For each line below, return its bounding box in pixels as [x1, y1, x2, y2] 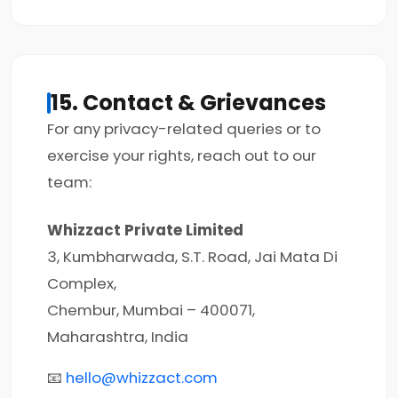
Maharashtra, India [47, 326, 188, 347]
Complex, [47, 273, 116, 294]
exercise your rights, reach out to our [47, 145, 316, 166]
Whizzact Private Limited [47, 219, 243, 241]
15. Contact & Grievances [51, 88, 326, 117]
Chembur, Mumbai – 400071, [47, 299, 255, 321]
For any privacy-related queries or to [47, 118, 321, 139]
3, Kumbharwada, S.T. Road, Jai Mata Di [47, 246, 338, 267]
